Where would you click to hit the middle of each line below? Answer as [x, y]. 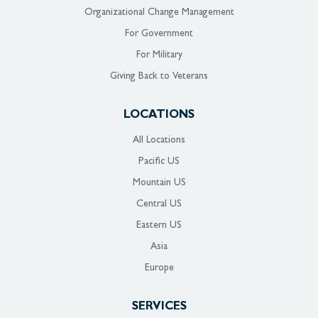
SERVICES [159, 307]
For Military [159, 55]
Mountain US [159, 183]
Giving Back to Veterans [159, 76]
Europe [159, 268]
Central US [159, 204]
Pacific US [159, 161]
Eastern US [159, 225]
